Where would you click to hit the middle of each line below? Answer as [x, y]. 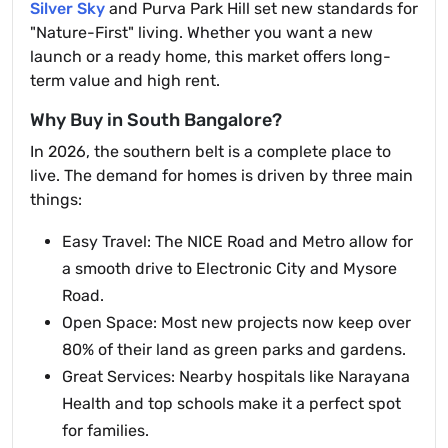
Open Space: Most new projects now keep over [236, 322]
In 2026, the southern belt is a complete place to [210, 151]
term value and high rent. [125, 80]
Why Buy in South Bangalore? [156, 120]
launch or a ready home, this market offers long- [210, 56]
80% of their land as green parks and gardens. [234, 349]
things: [56, 199]
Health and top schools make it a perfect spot [231, 403]
